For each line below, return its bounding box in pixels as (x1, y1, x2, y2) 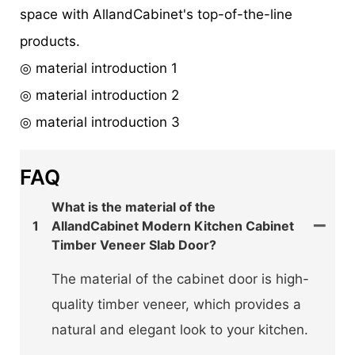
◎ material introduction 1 (20, 60, 181, 77)
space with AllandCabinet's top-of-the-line (20, 6, 292, 23)
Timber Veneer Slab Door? (52, 236, 216, 253)
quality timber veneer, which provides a (52, 296, 301, 312)
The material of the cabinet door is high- (52, 270, 309, 287)
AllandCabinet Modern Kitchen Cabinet (52, 217, 294, 234)
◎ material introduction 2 (20, 87, 179, 104)
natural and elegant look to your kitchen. (52, 321, 308, 338)
